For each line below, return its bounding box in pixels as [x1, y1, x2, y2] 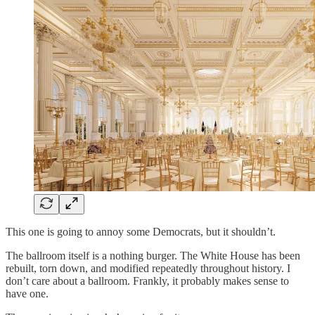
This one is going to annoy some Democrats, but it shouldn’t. [6, 225, 276, 238]
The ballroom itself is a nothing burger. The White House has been [6, 249, 300, 262]
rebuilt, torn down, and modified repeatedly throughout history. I [6, 262, 290, 274]
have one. [6, 287, 49, 300]
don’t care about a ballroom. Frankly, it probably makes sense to [6, 274, 289, 287]
